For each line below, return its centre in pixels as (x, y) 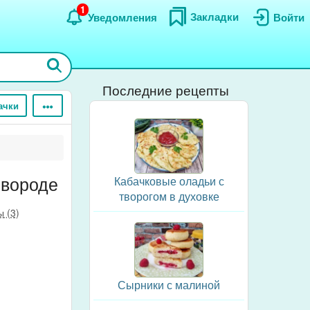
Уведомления (122, 17)
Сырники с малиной (169, 285)
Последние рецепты (165, 90)
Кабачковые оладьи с (169, 181)
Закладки (215, 16)
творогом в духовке (169, 196)
